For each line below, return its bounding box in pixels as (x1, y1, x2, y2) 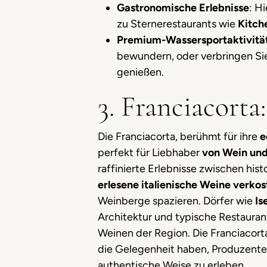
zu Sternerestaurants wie (117, 17, 238, 30)
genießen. (117, 66, 164, 79)
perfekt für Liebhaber (98, 146, 202, 159)
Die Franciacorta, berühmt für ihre (98, 130, 260, 143)
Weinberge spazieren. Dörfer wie (98, 194, 255, 207)
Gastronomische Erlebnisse (117, 1, 249, 14)
